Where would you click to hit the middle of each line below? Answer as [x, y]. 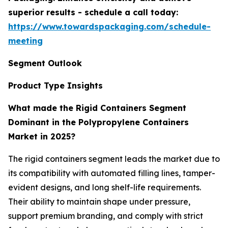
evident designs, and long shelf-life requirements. [105, 188]
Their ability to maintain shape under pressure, [99, 202]
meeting [25, 41]
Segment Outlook [45, 63]
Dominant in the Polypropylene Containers [98, 122]
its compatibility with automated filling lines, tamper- [112, 173]
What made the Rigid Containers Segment [97, 108]
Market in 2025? [42, 137]
